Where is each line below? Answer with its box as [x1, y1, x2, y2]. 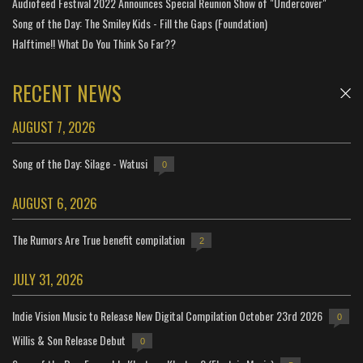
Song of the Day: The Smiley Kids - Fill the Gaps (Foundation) [12, 14, 267, 32]
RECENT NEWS [12, 77, 122, 108]
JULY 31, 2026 [12, 268, 83, 289]
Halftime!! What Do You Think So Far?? [12, 34, 176, 52]
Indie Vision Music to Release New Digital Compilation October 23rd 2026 [12, 307, 322, 325]
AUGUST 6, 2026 [12, 192, 97, 213]
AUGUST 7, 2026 [12, 116, 96, 137]
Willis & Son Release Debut [12, 331, 126, 349]
